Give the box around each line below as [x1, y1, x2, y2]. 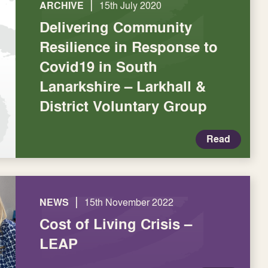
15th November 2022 [84, 196, 173, 209]
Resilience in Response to [39, 36, 218, 57]
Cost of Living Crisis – [39, 214, 192, 234]
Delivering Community [39, 17, 192, 37]
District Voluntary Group [39, 96, 207, 116]
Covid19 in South [39, 56, 157, 77]
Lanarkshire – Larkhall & [39, 76, 206, 96]
